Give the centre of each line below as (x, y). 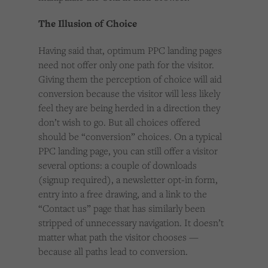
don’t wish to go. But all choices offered (119, 122)
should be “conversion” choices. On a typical (130, 137)
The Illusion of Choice (88, 24)
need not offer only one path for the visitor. (126, 65)
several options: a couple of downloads (118, 165)
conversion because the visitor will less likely (129, 94)
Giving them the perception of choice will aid (130, 79)
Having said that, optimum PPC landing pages (130, 51)
